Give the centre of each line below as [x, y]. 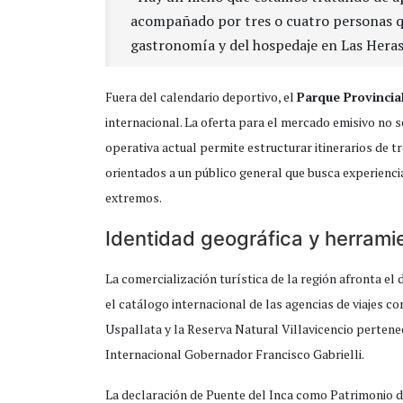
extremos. [134, 198]
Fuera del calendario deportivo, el [201, 97]
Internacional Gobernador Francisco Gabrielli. [235, 354]
